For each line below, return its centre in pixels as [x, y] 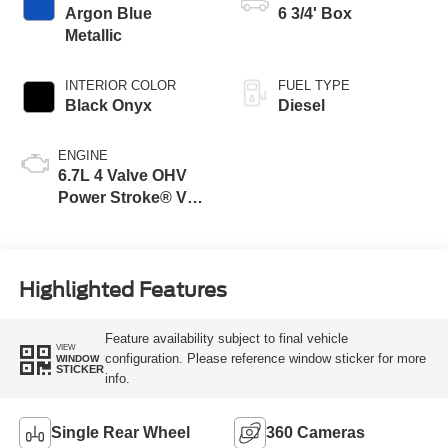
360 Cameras [315, 432]
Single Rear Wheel [120, 432]
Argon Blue [108, 14]
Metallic [93, 36]
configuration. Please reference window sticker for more [265, 358]
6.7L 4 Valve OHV [122, 176]
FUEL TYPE [314, 86]
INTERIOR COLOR [120, 86]
